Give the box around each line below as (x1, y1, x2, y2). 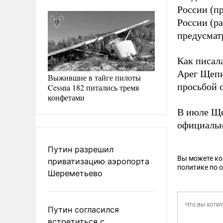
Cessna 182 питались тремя (48, 82, 139, 93)
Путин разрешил (48, 144, 113, 154)
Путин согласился (48, 204, 119, 215)
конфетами (48, 92, 85, 103)
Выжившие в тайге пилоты (48, 72, 141, 83)
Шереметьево (48, 168, 103, 178)
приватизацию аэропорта (48, 156, 149, 166)
